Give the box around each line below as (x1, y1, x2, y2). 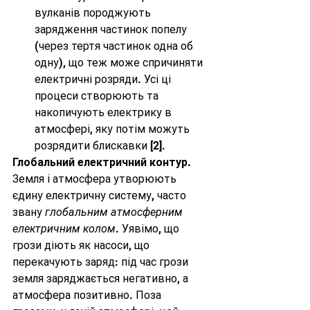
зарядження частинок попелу (35, 23, 190, 36)
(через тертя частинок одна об (35, 39, 196, 53)
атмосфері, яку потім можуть (35, 122, 192, 136)
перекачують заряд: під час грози (12, 255, 191, 268)
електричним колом (12, 222, 116, 235)
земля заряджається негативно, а (12, 272, 191, 285)
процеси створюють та (35, 89, 161, 102)
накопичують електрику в (35, 106, 174, 119)
